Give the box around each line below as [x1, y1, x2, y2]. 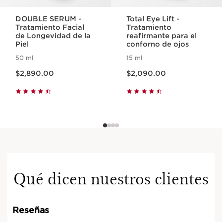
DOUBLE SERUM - [15, 15, 82, 23]
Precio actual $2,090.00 [126, 64, 166, 72]
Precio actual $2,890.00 [15, 64, 54, 72]
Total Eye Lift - [126, 15, 180, 23]
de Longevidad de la [15, 32, 91, 40]
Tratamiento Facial [15, 23, 85, 32]
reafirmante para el [126, 32, 197, 40]
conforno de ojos [126, 40, 189, 49]
